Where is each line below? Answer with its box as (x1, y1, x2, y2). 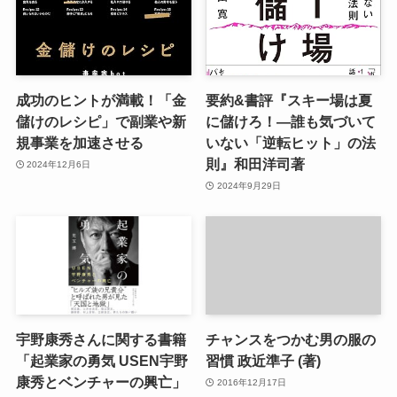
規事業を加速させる (15, 135, 144, 152)
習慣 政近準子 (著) (206, 353, 322, 370)
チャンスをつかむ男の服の (206, 331, 377, 348)
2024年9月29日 (216, 180, 281, 191)
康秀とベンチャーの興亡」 (15, 374, 186, 391)
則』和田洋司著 (206, 156, 306, 173)
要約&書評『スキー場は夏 (206, 92, 373, 109)
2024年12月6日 (27, 159, 91, 169)
